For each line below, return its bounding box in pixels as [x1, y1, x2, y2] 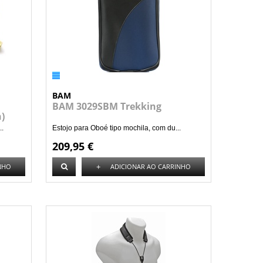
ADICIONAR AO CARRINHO [110, 162, 191, 171]
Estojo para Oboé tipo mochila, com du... [52, 124, 181, 132]
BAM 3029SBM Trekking [52, 100, 161, 113]
